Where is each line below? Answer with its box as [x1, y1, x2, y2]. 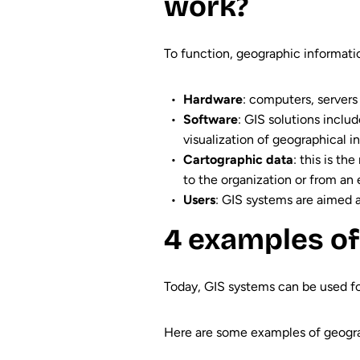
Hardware [182, 92, 243, 107]
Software [182, 112, 238, 127]
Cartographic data [182, 152, 293, 167]
